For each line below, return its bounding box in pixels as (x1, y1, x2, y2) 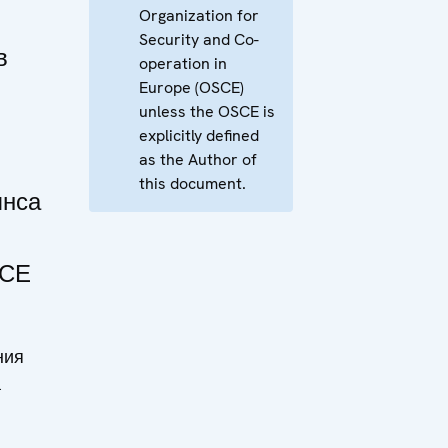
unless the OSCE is (139, 101, 275, 122)
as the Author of (139, 149, 257, 170)
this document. (139, 173, 246, 194)
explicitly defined (139, 125, 259, 146)
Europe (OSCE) (139, 77, 244, 98)
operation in (139, 53, 227, 74)
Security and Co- (139, 29, 259, 50)
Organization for (139, 5, 259, 26)
